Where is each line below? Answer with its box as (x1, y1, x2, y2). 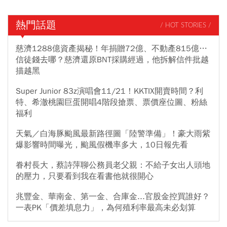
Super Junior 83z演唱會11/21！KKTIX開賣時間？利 (16, 86, 203, 97)
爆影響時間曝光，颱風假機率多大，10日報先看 (16, 140, 188, 150)
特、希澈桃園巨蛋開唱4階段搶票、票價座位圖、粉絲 (16, 97, 207, 108)
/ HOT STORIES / (160, 22, 211, 29)
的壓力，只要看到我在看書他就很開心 (16, 171, 154, 182)
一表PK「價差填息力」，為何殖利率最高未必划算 (16, 203, 196, 213)
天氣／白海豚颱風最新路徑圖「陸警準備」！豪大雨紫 (16, 129, 210, 139)
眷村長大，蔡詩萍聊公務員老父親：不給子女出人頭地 (16, 160, 210, 171)
